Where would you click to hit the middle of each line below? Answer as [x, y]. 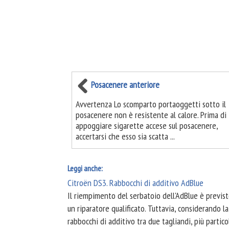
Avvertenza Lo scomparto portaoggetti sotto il [151, 104]
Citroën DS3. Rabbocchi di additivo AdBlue [135, 183]
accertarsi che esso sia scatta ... [125, 136]
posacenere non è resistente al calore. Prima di [151, 115]
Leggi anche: [85, 168]
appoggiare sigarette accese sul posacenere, [147, 125]
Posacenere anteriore [125, 85]
